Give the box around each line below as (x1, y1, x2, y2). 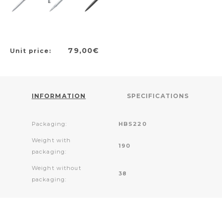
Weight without (32, 164, 81, 171)
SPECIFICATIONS (126, 92, 189, 100)
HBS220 (118, 120, 147, 127)
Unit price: (10, 47, 54, 55)
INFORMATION (31, 92, 86, 100)
